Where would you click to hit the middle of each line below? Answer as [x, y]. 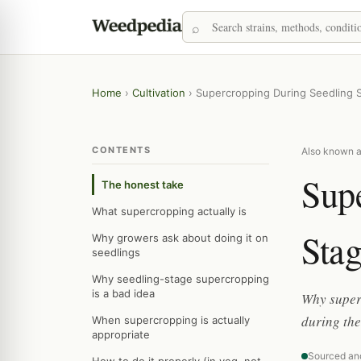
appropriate [121, 334]
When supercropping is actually [171, 320]
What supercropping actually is [169, 211]
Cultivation [159, 93]
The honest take [143, 185]
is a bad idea [123, 293]
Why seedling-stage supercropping [180, 279]
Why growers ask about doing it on [180, 238]
